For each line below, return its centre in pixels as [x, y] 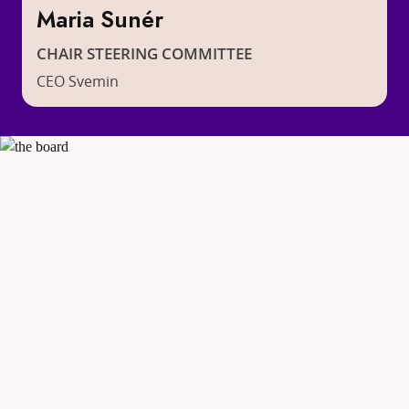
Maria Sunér [100, 21]
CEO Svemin [78, 81]
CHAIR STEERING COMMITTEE [144, 53]
